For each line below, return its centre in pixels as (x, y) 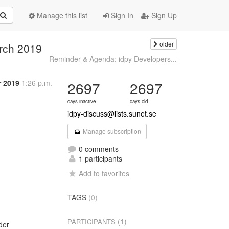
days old (139, 101)
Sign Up (163, 15)
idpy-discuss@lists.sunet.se (112, 113)
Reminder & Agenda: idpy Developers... (113, 59)
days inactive (82, 101)
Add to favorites (104, 173)
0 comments (98, 149)
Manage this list (61, 15)
